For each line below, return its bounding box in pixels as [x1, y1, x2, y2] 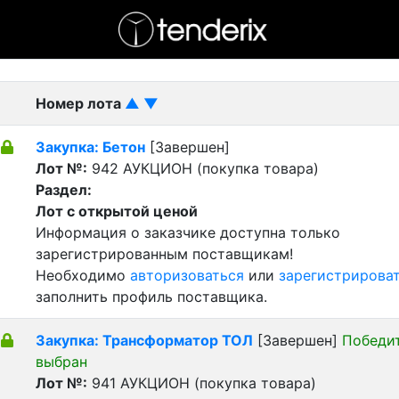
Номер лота [36, 94, 125, 112]
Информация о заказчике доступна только [36, 224, 340, 241]
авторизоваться [130, 266, 244, 284]
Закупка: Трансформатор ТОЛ [36, 331, 253, 349]
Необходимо [36, 266, 130, 284]
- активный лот [4, 39, 116, 57]
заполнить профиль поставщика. [36, 288, 267, 305]
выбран [36, 353, 87, 370]
